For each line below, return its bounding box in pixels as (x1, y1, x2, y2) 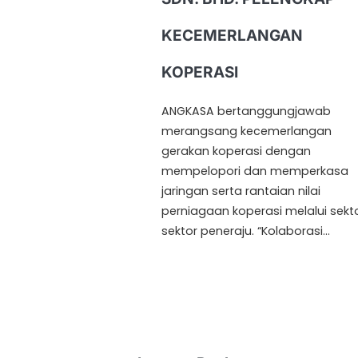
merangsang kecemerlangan (161, 123, 332, 140)
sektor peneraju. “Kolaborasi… (161, 223, 330, 240)
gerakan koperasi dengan (161, 143, 311, 160)
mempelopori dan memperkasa (161, 163, 348, 180)
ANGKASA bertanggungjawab (161, 103, 331, 120)
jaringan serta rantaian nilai (161, 183, 320, 200)
